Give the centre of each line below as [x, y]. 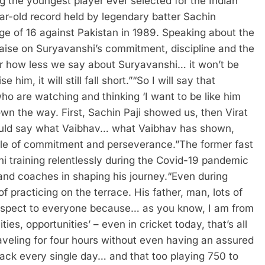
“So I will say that [174, 80]
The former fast [216, 144]
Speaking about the [208, 33]
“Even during [198, 176]
